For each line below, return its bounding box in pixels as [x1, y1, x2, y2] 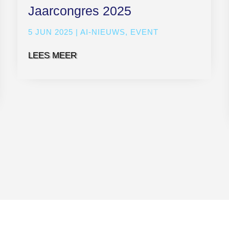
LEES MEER [28, 50, 77, 60]
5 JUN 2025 [28, 27, 74, 36]
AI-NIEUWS [80, 27, 126, 36]
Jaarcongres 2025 [28, 3, 132, 18]
